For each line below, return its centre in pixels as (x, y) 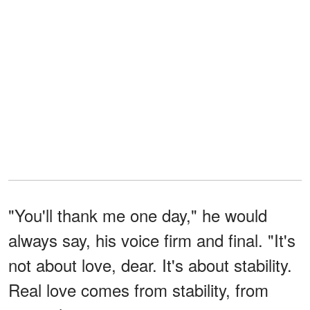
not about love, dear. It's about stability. (150, 264)
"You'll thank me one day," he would (138, 215)
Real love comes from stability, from (138, 289)
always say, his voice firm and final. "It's (152, 239)
